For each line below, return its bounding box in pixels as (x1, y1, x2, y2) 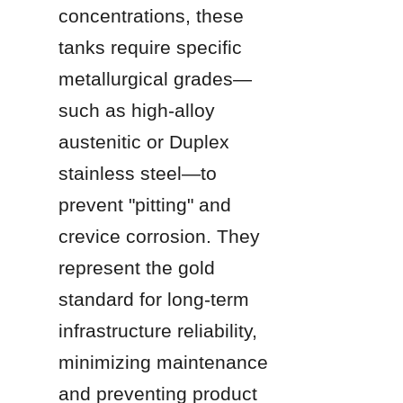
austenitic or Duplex (58, 130, 229, 152)
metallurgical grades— (58, 67, 252, 89)
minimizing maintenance (58, 351, 268, 372)
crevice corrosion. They (58, 225, 260, 246)
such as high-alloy (58, 99, 215, 121)
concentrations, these (58, 4, 244, 26)
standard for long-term (58, 288, 249, 309)
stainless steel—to (58, 162, 217, 184)
